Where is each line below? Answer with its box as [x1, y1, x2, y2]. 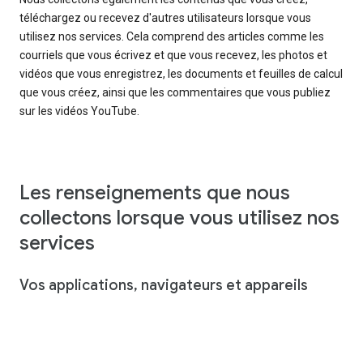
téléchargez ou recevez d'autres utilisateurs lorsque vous [19, 11, 311, 24]
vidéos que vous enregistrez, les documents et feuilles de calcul [19, 66, 343, 80]
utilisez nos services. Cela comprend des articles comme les [19, 29, 324, 43]
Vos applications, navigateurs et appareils [19, 275, 308, 294]
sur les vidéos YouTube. [19, 104, 139, 117]
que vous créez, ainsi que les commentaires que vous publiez [19, 85, 331, 99]
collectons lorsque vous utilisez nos [19, 205, 340, 230]
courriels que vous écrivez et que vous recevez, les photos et [19, 48, 327, 62]
